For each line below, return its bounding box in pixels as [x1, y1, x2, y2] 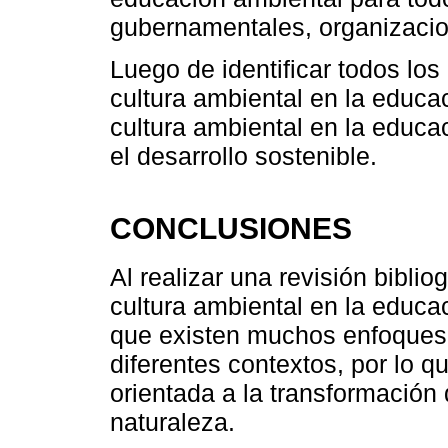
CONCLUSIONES [110, 211, 352, 246]
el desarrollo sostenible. [110, 142, 377, 171]
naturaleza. [110, 407, 235, 436]
